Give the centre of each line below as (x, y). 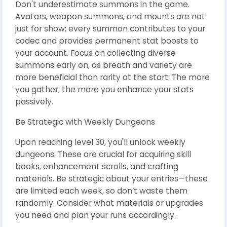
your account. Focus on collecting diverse (96, 53)
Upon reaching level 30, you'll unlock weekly (100, 142)
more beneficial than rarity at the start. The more (112, 77)
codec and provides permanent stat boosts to (107, 41)
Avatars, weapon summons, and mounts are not (110, 16)
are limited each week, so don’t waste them (101, 191)
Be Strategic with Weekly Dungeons (85, 122)
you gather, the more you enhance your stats (104, 89)
